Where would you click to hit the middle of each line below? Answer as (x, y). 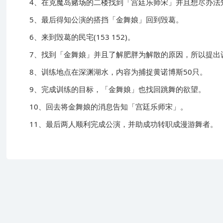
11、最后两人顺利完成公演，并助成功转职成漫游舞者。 (116, 124)
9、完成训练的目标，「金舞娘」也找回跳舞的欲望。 (110, 89)
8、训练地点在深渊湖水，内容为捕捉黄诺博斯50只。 (111, 71)
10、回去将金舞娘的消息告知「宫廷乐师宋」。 (101, 106)
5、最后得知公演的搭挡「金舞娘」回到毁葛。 (99, 19)
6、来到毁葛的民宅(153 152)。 (75, 37)
